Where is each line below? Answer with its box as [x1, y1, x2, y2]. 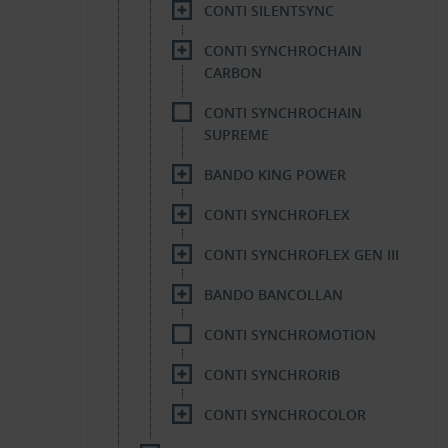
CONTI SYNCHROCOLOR [204, 405, 366, 424]
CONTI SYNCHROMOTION [204, 325, 376, 344]
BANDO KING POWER [204, 165, 346, 184]
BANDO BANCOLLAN [204, 285, 343, 304]
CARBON [204, 63, 262, 82]
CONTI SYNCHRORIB [204, 365, 340, 384]
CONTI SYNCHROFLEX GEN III [204, 245, 399, 264]
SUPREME [204, 125, 269, 144]
